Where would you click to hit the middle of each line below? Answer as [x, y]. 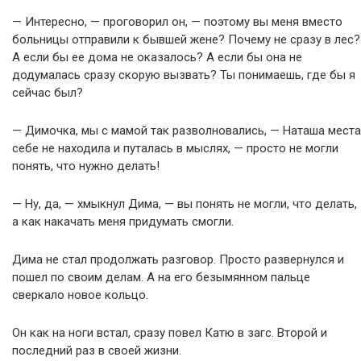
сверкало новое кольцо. [80, 295]
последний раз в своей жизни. [97, 351]
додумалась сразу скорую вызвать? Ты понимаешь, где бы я [184, 75]
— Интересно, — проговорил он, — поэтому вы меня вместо [177, 22]
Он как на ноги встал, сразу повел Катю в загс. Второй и [170, 333]
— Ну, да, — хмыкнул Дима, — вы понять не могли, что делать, [185, 204]
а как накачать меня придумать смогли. [123, 222]
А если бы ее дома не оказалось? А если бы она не [157, 57]
